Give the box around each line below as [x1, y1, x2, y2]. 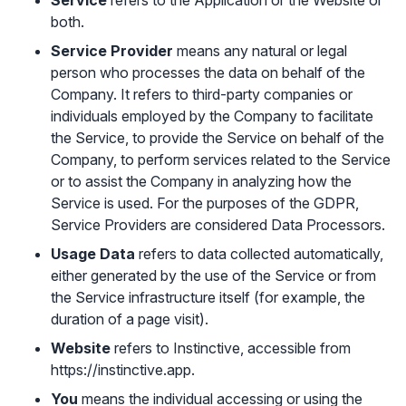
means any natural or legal [173, 42, 347, 60]
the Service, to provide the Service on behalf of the [51, 129, 384, 147]
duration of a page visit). [51, 310, 208, 328]
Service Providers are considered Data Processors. [51, 216, 385, 234]
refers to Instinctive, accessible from [111, 339, 351, 357]
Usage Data [51, 245, 135, 263]
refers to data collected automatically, [135, 245, 383, 263]
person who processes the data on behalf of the [51, 63, 365, 82]
